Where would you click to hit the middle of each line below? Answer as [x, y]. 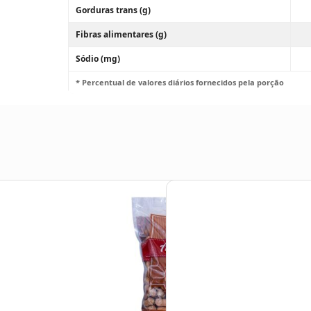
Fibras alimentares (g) [121, 34]
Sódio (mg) [98, 59]
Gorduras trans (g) [113, 10]
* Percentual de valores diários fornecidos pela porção [180, 82]
